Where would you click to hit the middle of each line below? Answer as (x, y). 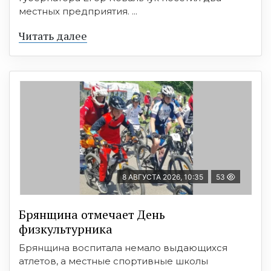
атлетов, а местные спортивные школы (113, 261)
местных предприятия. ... (78, 11)
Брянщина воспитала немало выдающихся (123, 248)
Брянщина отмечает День (92, 214)
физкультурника (66, 229)
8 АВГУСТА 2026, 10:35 (163, 177)
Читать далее (53, 36)
